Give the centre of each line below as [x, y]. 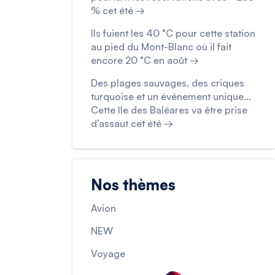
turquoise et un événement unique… [171, 96]
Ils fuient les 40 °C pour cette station [173, 33]
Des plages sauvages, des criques [168, 83]
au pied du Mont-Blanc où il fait [161, 47]
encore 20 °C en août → [145, 60]
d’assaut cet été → [132, 123]
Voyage [108, 254]
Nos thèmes [133, 185]
